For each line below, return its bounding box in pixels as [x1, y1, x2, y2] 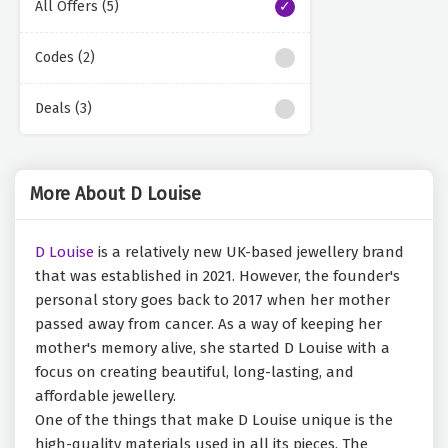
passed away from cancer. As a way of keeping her [35, 315, 382, 334]
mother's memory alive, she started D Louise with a [35, 339, 390, 358]
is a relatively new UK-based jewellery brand [94, 243, 404, 262]
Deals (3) [35, 100, 92, 118]
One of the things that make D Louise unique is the [35, 411, 393, 430]
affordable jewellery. [35, 387, 176, 406]
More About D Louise [30, 183, 201, 206]
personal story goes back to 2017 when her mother [35, 291, 390, 310]
